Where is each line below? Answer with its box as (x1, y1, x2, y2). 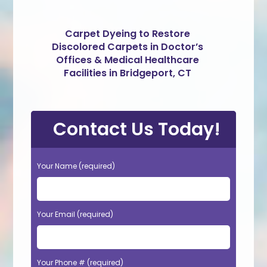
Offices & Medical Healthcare (56, 52, 199, 67)
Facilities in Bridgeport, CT (64, 66, 191, 80)
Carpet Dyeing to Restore (65, 26, 190, 41)
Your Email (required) (37, 209, 114, 219)
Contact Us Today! (52, 116, 221, 142)
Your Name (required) (37, 160, 116, 171)
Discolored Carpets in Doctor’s (52, 39, 203, 54)
